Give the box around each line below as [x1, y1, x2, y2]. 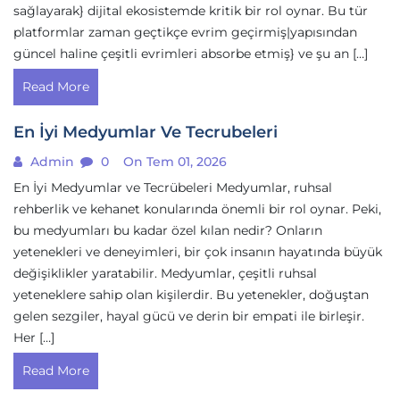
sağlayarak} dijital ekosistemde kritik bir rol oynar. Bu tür [13, 3, 368, 19]
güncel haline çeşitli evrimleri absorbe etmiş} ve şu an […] [13, 46, 368, 62]
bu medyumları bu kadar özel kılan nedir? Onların [13, 222, 322, 238]
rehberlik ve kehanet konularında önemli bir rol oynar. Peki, [13, 201, 381, 217]
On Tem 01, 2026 [120, 154, 227, 170]
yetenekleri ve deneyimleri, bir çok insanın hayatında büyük [13, 244, 382, 260]
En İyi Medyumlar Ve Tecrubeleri [13, 122, 278, 142]
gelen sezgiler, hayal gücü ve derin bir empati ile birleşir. [13, 308, 364, 324]
